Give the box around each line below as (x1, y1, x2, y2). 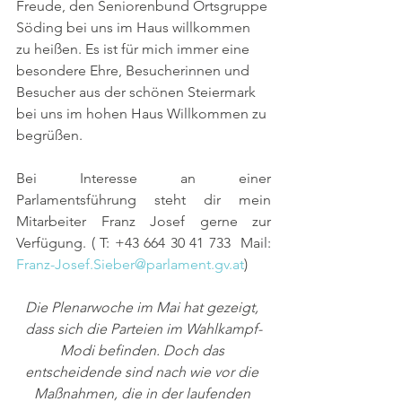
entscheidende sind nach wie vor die (25, 363, 262, 380)
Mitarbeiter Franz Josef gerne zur (16, 212, 271, 230)
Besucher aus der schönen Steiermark (16, 83, 259, 100)
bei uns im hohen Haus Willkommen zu (16, 104, 270, 122)
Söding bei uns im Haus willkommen (16, 18, 254, 36)
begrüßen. (16, 126, 83, 144)
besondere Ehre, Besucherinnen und (16, 61, 253, 79)
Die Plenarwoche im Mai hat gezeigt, (25, 298, 262, 316)
